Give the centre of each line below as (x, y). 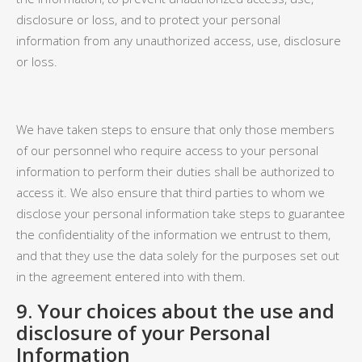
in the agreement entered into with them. (131, 276)
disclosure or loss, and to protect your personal (148, 19)
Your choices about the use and (186, 311)
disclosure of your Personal (143, 333)
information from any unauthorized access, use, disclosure (179, 40)
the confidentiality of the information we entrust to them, (173, 234)
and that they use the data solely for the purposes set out (178, 255)
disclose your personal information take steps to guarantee (181, 213)
